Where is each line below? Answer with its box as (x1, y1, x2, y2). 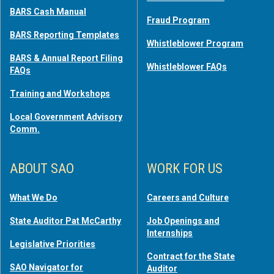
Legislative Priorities (10, 239, 95, 249)
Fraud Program (147, 15, 210, 25)
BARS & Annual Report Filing (10, 53, 123, 63)
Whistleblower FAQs (147, 61, 227, 72)
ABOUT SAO (10, 160, 74, 176)
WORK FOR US (147, 160, 223, 176)
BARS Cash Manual (10, 6, 86, 17)
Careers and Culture (147, 192, 229, 202)
